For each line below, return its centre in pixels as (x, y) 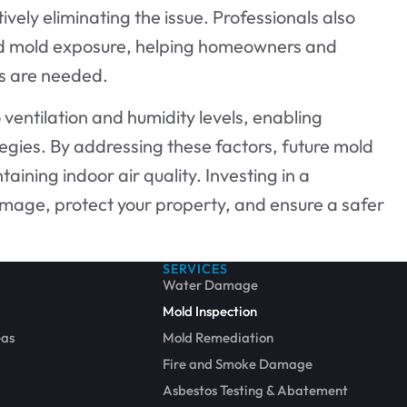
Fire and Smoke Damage (238, 363)
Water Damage (211, 284)
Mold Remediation (218, 337)
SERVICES (196, 268)
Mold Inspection (210, 311)
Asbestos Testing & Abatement (256, 390)
